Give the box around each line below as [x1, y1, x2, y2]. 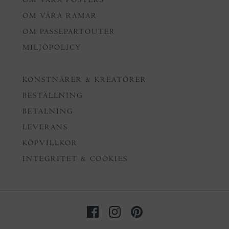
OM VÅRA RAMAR [22, 11, 97, 20]
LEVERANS [22, 123, 68, 132]
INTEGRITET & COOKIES [22, 154, 128, 164]
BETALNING [22, 107, 73, 116]
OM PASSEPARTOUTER [22, 27, 116, 36]
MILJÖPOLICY [22, 43, 81, 52]
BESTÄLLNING [22, 91, 83, 100]
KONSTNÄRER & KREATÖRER [22, 75, 147, 84]
